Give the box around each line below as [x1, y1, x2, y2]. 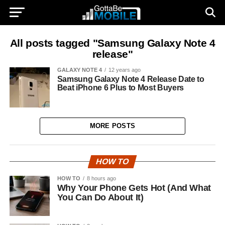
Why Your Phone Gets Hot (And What [57, 183, 211, 193]
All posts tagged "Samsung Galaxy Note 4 [10, 37, 215, 49]
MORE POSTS [89, 122, 136, 130]
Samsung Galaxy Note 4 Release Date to [57, 75, 204, 83]
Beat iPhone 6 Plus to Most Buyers [57, 83, 184, 92]
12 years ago [108, 67, 141, 73]
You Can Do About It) [57, 192, 144, 202]
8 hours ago [86, 175, 116, 181]
